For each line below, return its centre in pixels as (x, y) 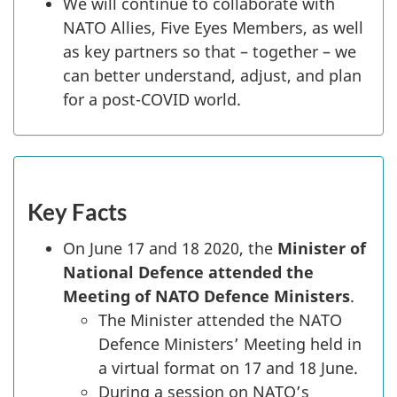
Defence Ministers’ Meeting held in (230, 343)
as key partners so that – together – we (210, 51)
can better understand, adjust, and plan (212, 75)
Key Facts (77, 212)
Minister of (322, 248)
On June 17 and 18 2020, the (170, 248)
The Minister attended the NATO (220, 319)
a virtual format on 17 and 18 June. (228, 367)
